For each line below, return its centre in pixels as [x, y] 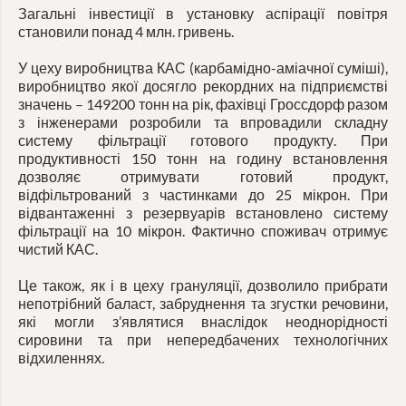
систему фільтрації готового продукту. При [203, 140]
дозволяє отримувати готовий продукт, [203, 176]
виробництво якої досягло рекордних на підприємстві [203, 86]
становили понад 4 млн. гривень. [126, 31]
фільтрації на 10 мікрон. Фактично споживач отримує [203, 231]
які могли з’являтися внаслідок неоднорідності [203, 321]
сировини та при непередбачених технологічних [203, 339]
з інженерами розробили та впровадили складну [203, 122]
